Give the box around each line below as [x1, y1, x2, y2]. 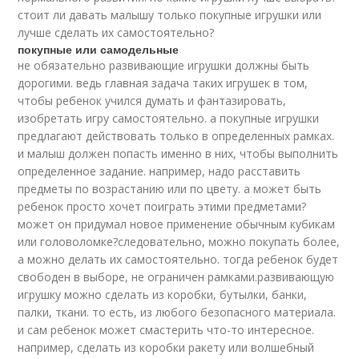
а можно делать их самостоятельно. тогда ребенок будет [18, 252, 339, 267]
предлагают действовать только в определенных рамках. [18, 128, 335, 143]
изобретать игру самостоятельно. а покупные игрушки [18, 111, 320, 126]
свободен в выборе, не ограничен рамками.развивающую [18, 269, 335, 284]
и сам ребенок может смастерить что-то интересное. [18, 322, 315, 337]
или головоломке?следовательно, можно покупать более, [18, 234, 341, 249]
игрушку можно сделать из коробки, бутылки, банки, [18, 287, 308, 302]
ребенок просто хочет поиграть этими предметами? [18, 199, 307, 214]
